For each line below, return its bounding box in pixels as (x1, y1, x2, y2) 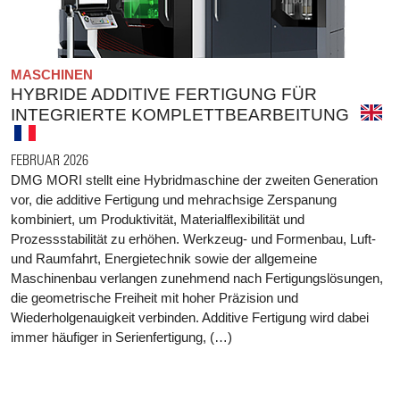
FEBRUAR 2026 (11, 150, 88, 168)
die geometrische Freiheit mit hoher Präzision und (11, 289, 298, 305)
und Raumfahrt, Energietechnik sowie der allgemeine (11, 250, 317, 266)
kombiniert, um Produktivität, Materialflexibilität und (11, 211, 304, 227)
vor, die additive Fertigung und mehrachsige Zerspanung (11, 191, 337, 207)
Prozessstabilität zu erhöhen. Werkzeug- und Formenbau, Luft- (11, 230, 376, 246)
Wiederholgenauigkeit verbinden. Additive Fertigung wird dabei (11, 309, 369, 325)
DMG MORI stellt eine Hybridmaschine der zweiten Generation (11, 171, 378, 187)
